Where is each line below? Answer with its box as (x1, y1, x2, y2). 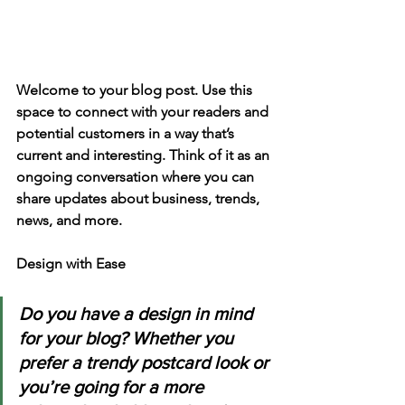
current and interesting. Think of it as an (16, 146, 273, 164)
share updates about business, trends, (16, 189, 263, 207)
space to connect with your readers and (16, 102, 272, 120)
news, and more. (16, 211, 126, 229)
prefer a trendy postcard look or (19, 352, 273, 372)
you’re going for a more (19, 376, 208, 397)
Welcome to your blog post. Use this (16, 80, 256, 99)
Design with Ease (16, 254, 126, 272)
